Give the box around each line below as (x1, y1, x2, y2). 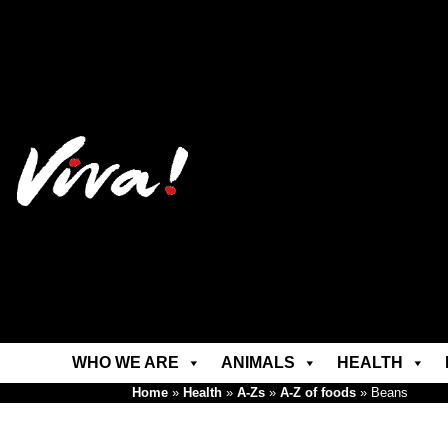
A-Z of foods (280, 385, 356, 400)
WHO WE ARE (71, 354, 179, 371)
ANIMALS (220, 354, 295, 371)
